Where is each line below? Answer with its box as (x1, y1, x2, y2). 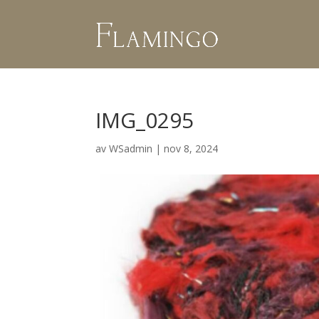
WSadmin (109, 142, 153, 155)
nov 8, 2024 (164, 142, 219, 155)
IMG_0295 (95, 105, 194, 135)
